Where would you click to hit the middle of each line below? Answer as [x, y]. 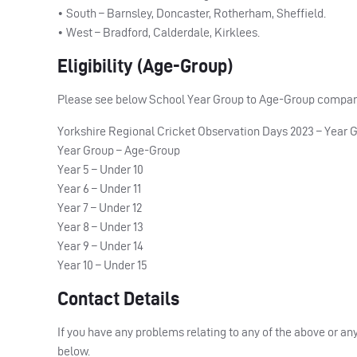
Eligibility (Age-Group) [145, 65]
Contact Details [118, 298]
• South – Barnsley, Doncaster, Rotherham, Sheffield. [192, 13]
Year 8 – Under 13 [100, 226]
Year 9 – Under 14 [100, 245]
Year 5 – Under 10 [100, 169]
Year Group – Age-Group [119, 150]
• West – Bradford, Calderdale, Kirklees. [159, 32]
